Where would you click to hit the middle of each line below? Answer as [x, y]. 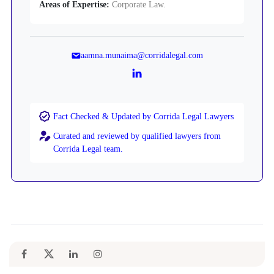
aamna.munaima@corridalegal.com [142, 55]
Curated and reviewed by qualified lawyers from [137, 136]
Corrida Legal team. [88, 149]
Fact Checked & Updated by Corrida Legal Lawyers [143, 116]
